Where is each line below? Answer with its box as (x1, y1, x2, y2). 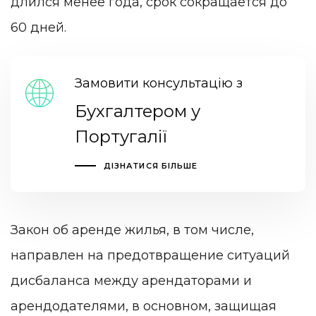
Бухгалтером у (74, 101, 200, 122)
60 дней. (11, 19, 66, 35)
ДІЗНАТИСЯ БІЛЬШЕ (103, 161, 198, 171)
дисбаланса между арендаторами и (11, 272, 252, 288)
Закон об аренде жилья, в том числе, (11, 221, 254, 238)
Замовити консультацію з (74, 75, 243, 92)
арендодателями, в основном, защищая (11, 298, 276, 314)
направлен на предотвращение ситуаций (11, 247, 290, 263)
